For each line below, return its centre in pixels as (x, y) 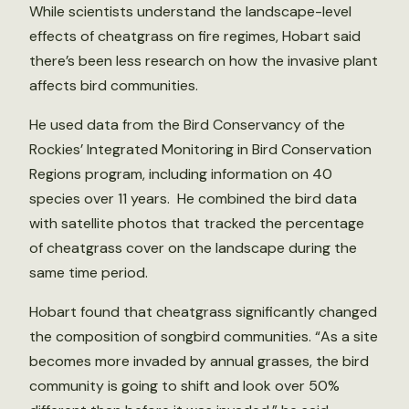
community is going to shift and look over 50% (184, 386)
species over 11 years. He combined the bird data (193, 199)
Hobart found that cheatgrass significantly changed (203, 312)
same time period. (89, 273)
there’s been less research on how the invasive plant (204, 61)
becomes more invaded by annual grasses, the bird (199, 362)
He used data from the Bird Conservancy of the (187, 125)
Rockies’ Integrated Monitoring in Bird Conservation (200, 150)
